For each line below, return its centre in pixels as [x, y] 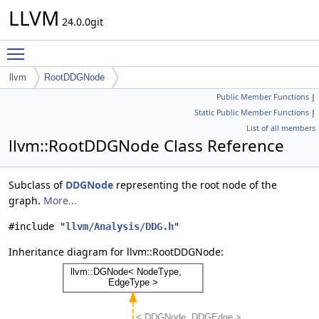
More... [60, 200]
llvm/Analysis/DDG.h [120, 226]
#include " [37, 226]
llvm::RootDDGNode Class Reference [146, 146]
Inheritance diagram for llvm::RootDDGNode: [116, 252]
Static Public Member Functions [252, 113]
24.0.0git [81, 22]
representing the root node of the [195, 185]
